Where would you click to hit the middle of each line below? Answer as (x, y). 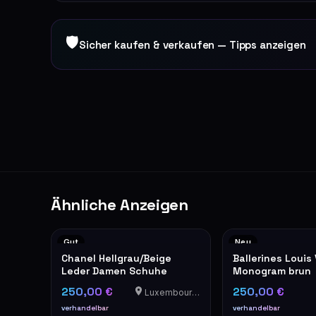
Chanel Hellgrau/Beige (116, 258)
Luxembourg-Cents (167, 292)
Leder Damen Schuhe (114, 271)
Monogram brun (272, 271)
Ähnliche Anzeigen (120, 205)
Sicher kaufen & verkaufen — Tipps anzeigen (193, 44)
